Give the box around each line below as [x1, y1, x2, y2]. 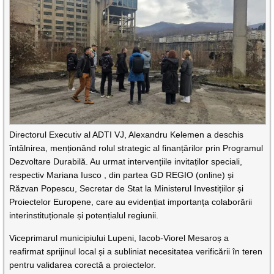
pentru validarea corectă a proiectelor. [9, 259, 157, 270]
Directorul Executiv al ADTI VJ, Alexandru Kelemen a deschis [9, 129, 244, 139]
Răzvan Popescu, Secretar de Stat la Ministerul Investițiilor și [9, 183, 244, 193]
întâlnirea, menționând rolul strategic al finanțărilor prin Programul [9, 143, 264, 153]
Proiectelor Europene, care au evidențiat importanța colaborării [9, 196, 253, 207]
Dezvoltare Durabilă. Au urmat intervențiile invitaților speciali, [9, 156, 243, 166]
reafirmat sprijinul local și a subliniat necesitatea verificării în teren [9, 246, 263, 256]
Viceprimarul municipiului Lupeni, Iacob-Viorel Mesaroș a [9, 232, 229, 243]
